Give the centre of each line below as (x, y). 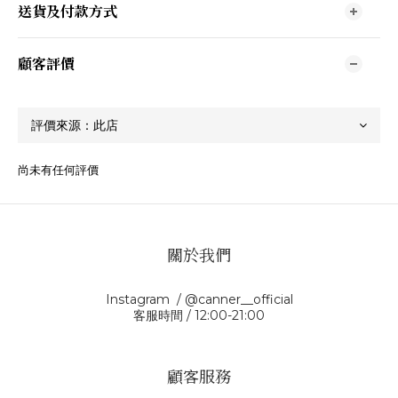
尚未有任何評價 (58, 170)
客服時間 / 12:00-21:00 (199, 315)
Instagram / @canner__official (199, 299)
